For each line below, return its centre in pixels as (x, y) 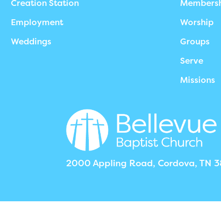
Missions (197, 80)
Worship (197, 22)
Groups (195, 41)
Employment (37, 22)
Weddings (31, 41)
